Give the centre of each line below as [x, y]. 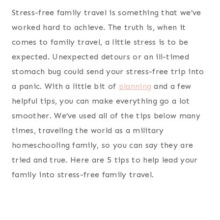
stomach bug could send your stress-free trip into [108, 72]
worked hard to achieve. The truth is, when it [99, 27]
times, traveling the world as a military [88, 131]
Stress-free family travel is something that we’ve [107, 13]
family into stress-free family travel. [83, 175]
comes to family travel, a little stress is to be [100, 42]
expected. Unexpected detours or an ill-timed [101, 57]
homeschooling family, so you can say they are [103, 145]
